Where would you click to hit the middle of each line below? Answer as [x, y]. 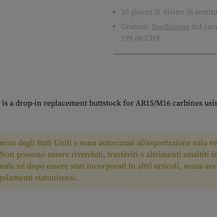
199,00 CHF [141, 38]
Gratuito [136, 27]
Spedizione [170, 27]
